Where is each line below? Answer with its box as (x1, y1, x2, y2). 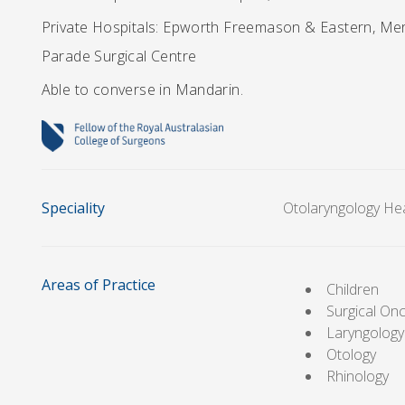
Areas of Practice (41, 274, 155, 295)
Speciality (41, 197, 105, 218)
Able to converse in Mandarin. (41, 80, 244, 99)
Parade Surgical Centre (41, 46, 197, 66)
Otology (326, 344, 377, 364)
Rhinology (326, 365, 390, 386)
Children (326, 278, 380, 299)
